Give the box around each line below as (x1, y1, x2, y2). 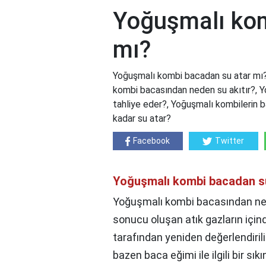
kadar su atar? (113, 113, 171, 125)
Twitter (215, 136, 245, 146)
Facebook (133, 136, 170, 146)
